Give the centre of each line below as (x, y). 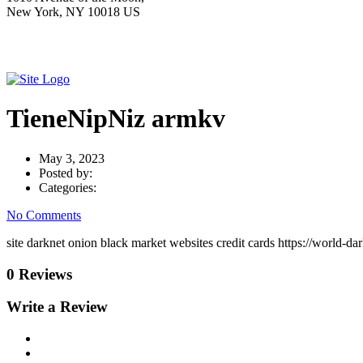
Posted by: (66, 173)
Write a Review (57, 307)
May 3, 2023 (72, 158)
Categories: (68, 187)
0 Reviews (39, 274)
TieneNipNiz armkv (116, 119)
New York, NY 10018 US (73, 12)
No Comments (44, 215)
